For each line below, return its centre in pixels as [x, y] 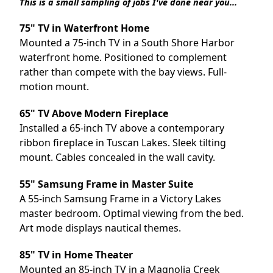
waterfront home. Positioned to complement [123, 57]
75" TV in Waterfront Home [85, 28]
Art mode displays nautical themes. [101, 228]
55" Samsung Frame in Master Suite [107, 184]
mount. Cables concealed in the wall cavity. [118, 157]
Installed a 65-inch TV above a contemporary [122, 128]
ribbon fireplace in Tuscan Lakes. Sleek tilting [123, 142]
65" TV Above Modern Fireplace [94, 113]
